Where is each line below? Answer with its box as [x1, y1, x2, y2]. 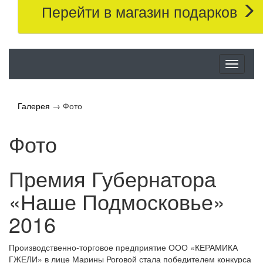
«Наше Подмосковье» [9, 186, 225, 217]
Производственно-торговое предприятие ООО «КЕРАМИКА [9, 241, 238, 254]
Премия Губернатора [9, 163, 216, 194]
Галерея [18, 100, 50, 112]
